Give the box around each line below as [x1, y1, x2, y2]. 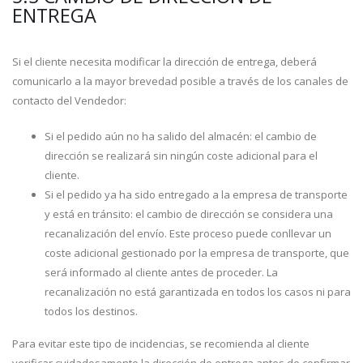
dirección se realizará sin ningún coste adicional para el [45, 148, 318, 163]
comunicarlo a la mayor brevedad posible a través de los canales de [12, 74, 348, 88]
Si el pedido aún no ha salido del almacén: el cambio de [45, 129, 317, 143]
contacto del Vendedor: [12, 93, 126, 108]
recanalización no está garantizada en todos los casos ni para [45, 284, 351, 299]
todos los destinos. [45, 304, 138, 318]
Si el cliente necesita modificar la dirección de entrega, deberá [12, 54, 317, 69]
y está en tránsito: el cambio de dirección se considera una [45, 207, 333, 221]
